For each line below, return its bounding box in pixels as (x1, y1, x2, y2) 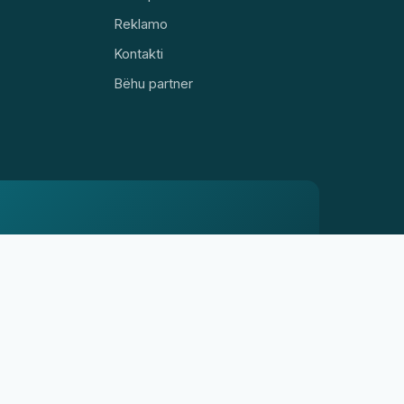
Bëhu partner (114, 75, 194, 92)
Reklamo (114, 15, 169, 32)
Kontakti (114, 45, 164, 62)
